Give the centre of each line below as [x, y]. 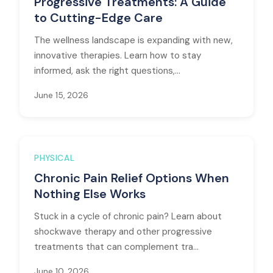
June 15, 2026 [61, 95]
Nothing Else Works [90, 194]
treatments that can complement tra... [116, 247]
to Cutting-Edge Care [98, 18]
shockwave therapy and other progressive [123, 232]
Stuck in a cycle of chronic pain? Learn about [128, 216]
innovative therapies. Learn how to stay [118, 55]
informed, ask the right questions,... [107, 71]
